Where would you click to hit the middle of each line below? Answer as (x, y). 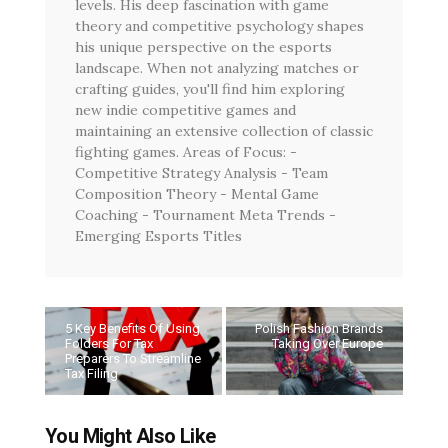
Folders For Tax (109, 343)
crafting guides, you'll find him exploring (210, 88)
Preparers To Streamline (133, 358)
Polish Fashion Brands (318, 328)
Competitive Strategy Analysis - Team (201, 172)
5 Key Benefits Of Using (132, 328)
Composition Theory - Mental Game (197, 193)
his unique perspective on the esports (203, 46)
